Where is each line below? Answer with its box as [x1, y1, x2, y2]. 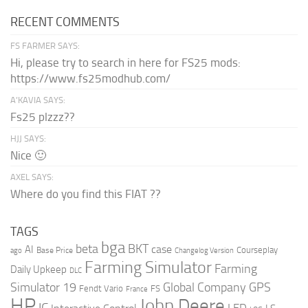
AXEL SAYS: [10, 172, 54, 183]
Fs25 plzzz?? [10, 110, 75, 124]
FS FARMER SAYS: [10, 41, 80, 52]
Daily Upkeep [10, 263, 67, 276]
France [126, 285, 148, 294]
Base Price [36, 245, 73, 256]
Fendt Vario [79, 283, 123, 294]
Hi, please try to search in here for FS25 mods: [10, 56, 241, 70]
